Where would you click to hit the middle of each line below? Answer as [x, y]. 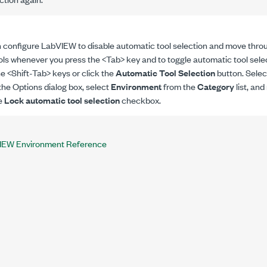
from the [179, 86]
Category [216, 86]
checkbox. [140, 100]
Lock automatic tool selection [62, 100]
